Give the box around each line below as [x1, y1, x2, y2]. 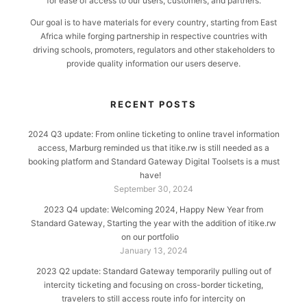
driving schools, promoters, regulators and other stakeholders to [32, 44, 275, 55]
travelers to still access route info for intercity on [62, 293, 245, 304]
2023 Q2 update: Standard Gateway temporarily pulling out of [36, 265, 271, 276]
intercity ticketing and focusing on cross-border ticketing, [44, 279, 263, 290]
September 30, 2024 [114, 183, 193, 194]
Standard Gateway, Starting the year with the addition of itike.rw [31, 217, 276, 228]
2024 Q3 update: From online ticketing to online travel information [27, 128, 280, 139]
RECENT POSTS [110, 98, 197, 110]
